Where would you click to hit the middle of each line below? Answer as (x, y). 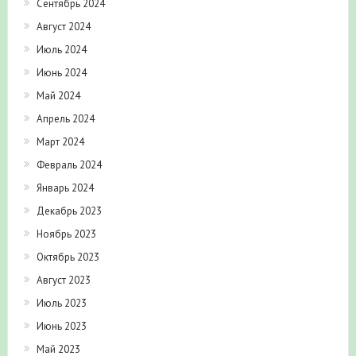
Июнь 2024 (61, 73)
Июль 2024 (61, 50)
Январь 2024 (65, 188)
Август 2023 (63, 281)
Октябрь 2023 (68, 257)
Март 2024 (60, 142)
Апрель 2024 (65, 119)
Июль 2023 (61, 304)
